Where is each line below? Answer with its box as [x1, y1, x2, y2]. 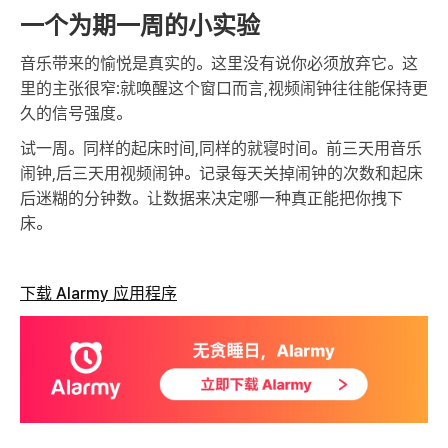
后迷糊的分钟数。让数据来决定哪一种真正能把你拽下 [20, 189, 403, 209]
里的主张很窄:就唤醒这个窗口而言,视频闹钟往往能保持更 [20, 79, 428, 99]
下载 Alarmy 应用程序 [20, 284, 177, 304]
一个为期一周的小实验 [20, 11, 260, 41]
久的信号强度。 [20, 104, 131, 124]
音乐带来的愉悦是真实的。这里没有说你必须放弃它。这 [20, 54, 418, 74]
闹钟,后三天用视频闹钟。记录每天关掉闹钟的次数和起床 [20, 164, 423, 184]
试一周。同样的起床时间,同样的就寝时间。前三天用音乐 [20, 139, 422, 159]
